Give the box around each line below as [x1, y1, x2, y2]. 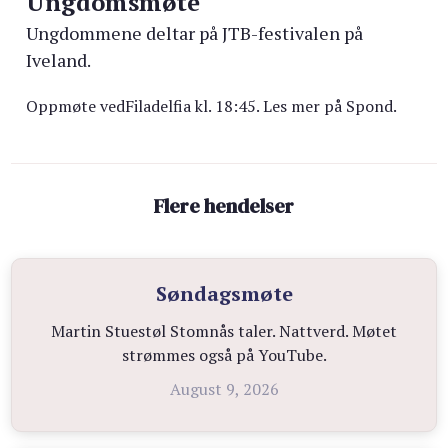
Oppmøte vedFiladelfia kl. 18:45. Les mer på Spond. [26, 95, 398, 117]
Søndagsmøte [155, 280, 293, 307]
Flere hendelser [154, 192, 294, 220]
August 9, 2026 [169, 378, 279, 400]
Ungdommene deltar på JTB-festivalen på [26, 21, 364, 45]
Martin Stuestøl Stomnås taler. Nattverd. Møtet [51, 320, 397, 342]
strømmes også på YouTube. [121, 344, 327, 366]
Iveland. [26, 48, 92, 72]
